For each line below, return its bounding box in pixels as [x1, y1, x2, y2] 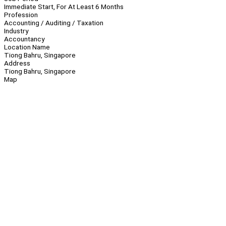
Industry [4, 27, 28, 35]
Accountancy [4, 35, 44, 43]
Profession [4, 11, 38, 19]
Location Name [4, 43, 50, 51]
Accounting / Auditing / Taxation [4, 19, 103, 27]
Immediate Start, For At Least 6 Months [4, 3, 124, 11]
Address [4, 59, 30, 68]
